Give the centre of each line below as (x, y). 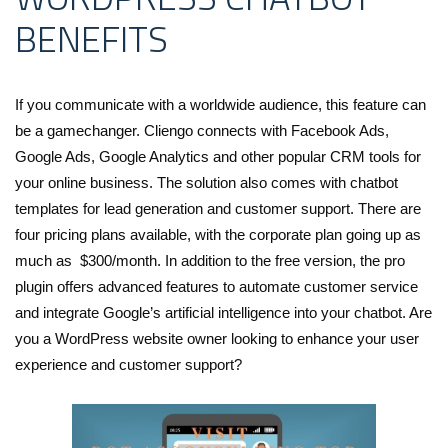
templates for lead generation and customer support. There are (218, 208)
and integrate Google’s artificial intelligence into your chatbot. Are (223, 312)
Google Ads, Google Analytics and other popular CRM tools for (218, 156)
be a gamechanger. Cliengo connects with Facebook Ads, (202, 130)
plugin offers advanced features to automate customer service (216, 286)
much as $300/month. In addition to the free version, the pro (210, 260)
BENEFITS (91, 38)
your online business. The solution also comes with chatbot (206, 182)
